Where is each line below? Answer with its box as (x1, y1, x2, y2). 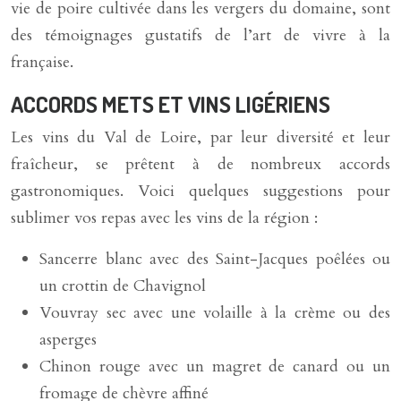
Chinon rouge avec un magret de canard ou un (39, 355, 390, 378)
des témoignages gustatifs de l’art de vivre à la (11, 24, 390, 47)
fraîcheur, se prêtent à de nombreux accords (11, 153, 390, 175)
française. (11, 51, 73, 73)
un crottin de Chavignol (39, 275, 206, 297)
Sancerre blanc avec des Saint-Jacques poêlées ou (39, 248, 390, 270)
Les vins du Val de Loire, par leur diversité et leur (11, 126, 390, 149)
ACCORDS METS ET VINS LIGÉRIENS (11, 90, 330, 118)
